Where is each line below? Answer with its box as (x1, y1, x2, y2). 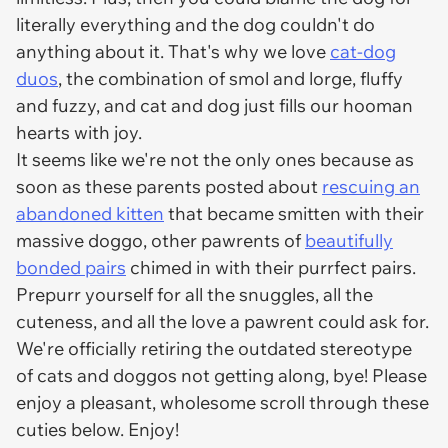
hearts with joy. (16, 121, 146, 144)
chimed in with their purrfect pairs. (126, 256, 416, 279)
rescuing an (322, 175, 420, 198)
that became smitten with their (164, 202, 424, 225)
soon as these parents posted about (16, 175, 322, 198)
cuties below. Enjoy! (16, 418, 179, 441)
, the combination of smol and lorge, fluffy (58, 67, 403, 90)
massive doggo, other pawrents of (16, 229, 305, 252)
